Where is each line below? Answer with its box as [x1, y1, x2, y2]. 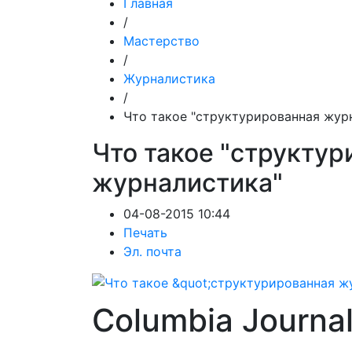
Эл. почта [123, 244, 181, 259]
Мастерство [123, 33, 200, 49]
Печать [123, 225, 167, 240]
